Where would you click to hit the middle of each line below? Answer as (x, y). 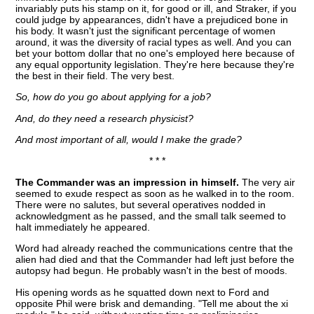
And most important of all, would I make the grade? (129, 140)
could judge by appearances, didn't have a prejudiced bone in (152, 19)
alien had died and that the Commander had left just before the (155, 260)
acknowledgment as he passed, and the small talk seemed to (151, 216)
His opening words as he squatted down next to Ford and (143, 292)
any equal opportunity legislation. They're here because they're (155, 64)
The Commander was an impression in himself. (128, 182)
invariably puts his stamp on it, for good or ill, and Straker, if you (156, 8)
